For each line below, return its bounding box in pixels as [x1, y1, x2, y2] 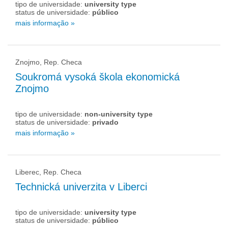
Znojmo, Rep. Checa [15, 58, 82, 66]
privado [92, 118, 119, 126]
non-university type [84, 110, 153, 118]
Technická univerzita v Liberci [15, 181, 147, 192]
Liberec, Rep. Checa [15, 168, 81, 176]
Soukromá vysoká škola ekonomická [15, 71, 180, 82]
